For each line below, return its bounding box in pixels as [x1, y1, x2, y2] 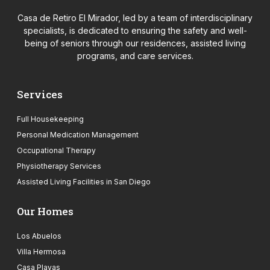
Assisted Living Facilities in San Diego [17, 177, 151, 186]
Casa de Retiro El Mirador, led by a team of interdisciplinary [17, 12, 253, 23]
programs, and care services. [77, 50, 193, 61]
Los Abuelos [17, 231, 61, 240]
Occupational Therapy [17, 145, 96, 155]
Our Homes [17, 204, 74, 218]
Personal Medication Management [17, 130, 139, 139]
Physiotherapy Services [17, 161, 101, 171]
